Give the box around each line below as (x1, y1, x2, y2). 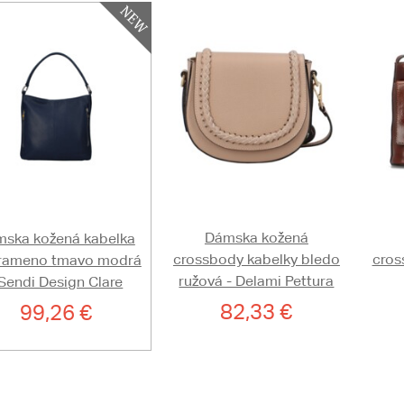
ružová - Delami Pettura (179, 272, 335, 289)
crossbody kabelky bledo (172, 251, 340, 268)
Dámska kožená (204, 229, 308, 246)
